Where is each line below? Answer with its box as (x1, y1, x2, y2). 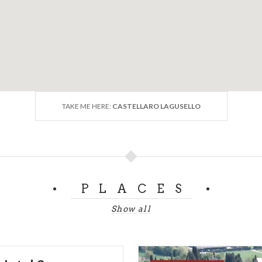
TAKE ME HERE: (61, 102, 112, 111)
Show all (111, 204, 151, 214)
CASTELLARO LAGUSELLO (112, 102, 201, 111)
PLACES (81, 182, 192, 196)
